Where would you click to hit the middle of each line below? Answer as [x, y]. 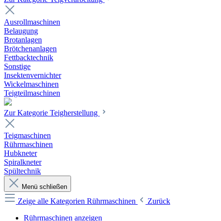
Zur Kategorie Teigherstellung [52, 113]
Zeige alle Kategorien [52, 201]
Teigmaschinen [27, 136]
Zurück [159, 201]
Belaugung [21, 31]
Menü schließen [44, 187]
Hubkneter [20, 153]
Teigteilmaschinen [32, 93]
